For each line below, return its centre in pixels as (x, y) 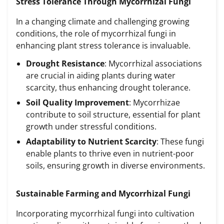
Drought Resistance (65, 63)
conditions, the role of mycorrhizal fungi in (96, 33)
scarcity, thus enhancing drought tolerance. (108, 87)
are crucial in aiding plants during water (101, 75)
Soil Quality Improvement (77, 102)
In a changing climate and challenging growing (103, 21)
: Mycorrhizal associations (153, 63)
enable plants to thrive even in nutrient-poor (110, 153)
